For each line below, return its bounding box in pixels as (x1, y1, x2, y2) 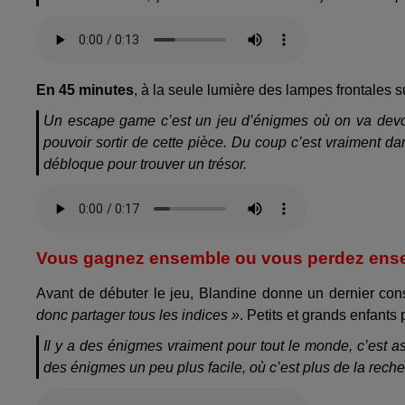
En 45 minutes (36, 82, 134, 99)
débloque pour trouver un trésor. (43, 156, 247, 173)
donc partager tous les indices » (36, 307, 240, 324)
